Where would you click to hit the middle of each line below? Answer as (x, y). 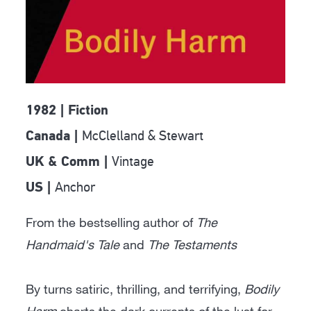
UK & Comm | (69, 163)
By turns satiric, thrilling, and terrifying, (135, 289)
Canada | (54, 137)
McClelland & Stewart (143, 136)
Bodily (262, 289)
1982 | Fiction (67, 111)
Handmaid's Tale (73, 245)
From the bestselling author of (111, 222)
